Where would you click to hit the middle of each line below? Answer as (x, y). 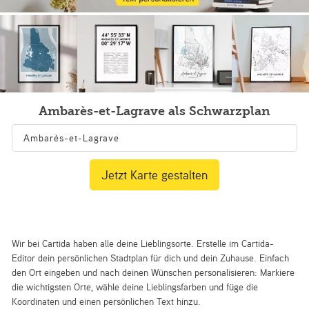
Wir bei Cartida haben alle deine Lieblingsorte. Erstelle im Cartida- (143, 243)
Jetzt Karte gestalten (154, 175)
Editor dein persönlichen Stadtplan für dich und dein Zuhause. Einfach (151, 258)
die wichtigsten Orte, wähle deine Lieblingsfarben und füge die (135, 287)
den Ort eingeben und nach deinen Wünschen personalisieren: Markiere (153, 272)
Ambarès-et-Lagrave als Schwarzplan (154, 111)
